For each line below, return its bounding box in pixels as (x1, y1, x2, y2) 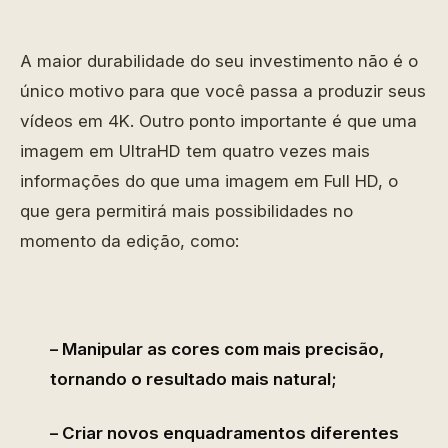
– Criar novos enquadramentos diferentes (50, 423, 399, 443)
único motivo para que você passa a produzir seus (20, 81, 426, 101)
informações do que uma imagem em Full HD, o (20, 171, 398, 191)
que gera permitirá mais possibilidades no (20, 201, 353, 221)
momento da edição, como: (20, 231, 239, 251)
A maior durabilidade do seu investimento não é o (20, 51, 418, 71)
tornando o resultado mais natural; (50, 369, 337, 389)
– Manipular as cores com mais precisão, (50, 339, 384, 359)
